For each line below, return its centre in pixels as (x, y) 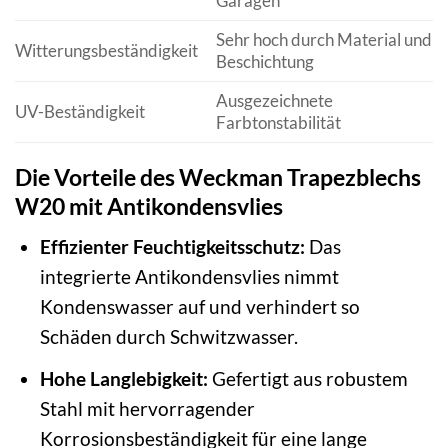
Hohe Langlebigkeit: (123, 378)
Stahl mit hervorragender (147, 408)
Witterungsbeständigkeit (106, 51)
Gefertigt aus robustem (307, 378)
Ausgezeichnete (274, 101)
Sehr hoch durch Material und (323, 40)
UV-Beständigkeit (80, 112)
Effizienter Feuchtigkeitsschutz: (172, 247)
